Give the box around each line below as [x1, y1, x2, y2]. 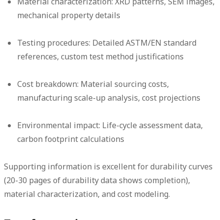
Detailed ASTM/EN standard [90, 37, 197, 49]
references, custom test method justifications [17, 51, 184, 62]
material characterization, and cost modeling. [4, 189, 170, 200]
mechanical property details [17, 10, 121, 21]
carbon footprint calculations [17, 134, 125, 145]
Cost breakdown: [17, 79, 79, 90]
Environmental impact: [17, 120, 101, 131]
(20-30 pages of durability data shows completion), [4, 175, 190, 186]
